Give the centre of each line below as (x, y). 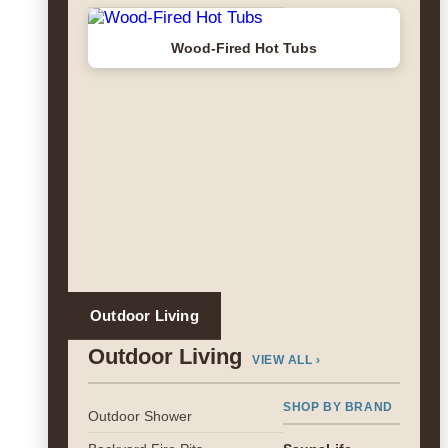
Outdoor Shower (140, 416)
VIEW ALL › (286, 360)
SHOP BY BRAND (338, 407)
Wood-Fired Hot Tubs (244, 48)
